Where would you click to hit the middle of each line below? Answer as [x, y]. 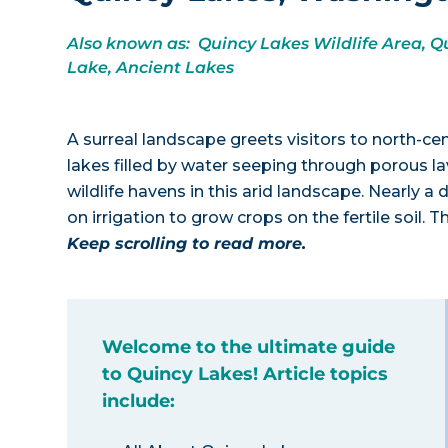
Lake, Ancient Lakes [151, 67]
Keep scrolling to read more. [187, 243]
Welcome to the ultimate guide [249, 347]
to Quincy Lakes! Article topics [245, 374]
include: [139, 401]
